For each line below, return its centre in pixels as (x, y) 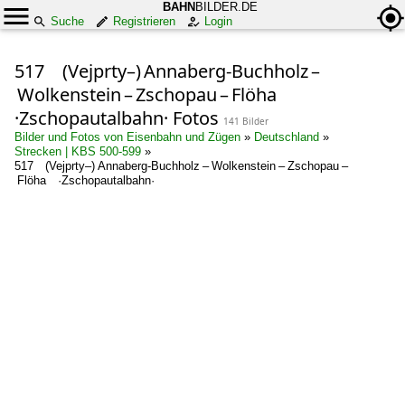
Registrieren (144, 21)
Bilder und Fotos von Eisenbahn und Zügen (127, 137)
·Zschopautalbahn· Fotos (119, 118)
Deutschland (287, 137)
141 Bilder (246, 121)
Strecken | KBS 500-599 (78, 151)
